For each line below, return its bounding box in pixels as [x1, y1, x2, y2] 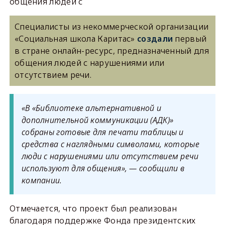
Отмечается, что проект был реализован [9, 203, 177, 214]
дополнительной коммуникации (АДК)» [21, 115, 174, 126]
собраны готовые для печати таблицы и [21, 127, 184, 138]
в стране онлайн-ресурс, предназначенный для [14, 45, 209, 56]
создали [137, 33, 175, 44]
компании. [21, 175, 62, 186]
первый [175, 33, 207, 44]
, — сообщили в [125, 163, 185, 174]
